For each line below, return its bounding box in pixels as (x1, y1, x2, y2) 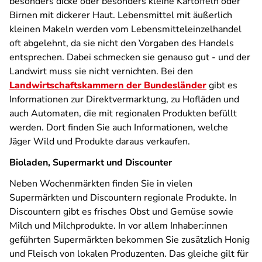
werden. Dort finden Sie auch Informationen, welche (9, 121, 228, 134)
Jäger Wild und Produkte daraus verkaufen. (9, 135, 190, 148)
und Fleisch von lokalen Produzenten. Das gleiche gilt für (9, 247, 249, 260)
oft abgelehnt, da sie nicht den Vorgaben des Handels (9, 37, 234, 50)
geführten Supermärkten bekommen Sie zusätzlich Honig (9, 233, 250, 246)
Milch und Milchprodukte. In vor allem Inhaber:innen (9, 219, 227, 232)
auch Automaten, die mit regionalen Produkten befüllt (9, 107, 237, 120)
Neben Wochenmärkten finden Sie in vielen (9, 177, 192, 190)
